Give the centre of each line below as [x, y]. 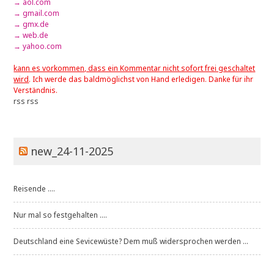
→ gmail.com [37, 13]
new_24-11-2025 [72, 151]
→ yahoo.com [38, 46]
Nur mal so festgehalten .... [61, 215]
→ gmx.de [31, 24]
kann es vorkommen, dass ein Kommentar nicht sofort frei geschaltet [135, 68]
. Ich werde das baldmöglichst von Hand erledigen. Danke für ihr [141, 80]
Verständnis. [36, 91]
